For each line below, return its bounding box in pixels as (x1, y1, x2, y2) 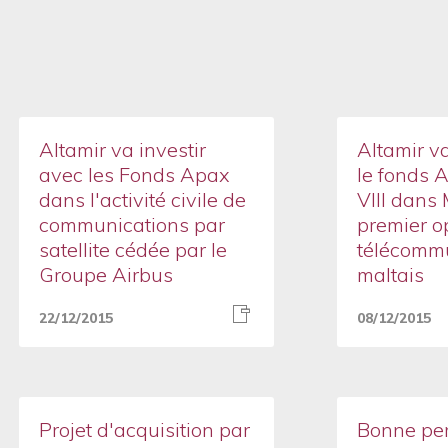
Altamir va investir (38, 137, 206, 162)
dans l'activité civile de (38, 187, 246, 212)
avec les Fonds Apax (38, 162, 230, 187)
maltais (356, 262, 424, 287)
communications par (38, 212, 225, 237)
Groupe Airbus (38, 262, 173, 287)
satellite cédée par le (38, 237, 227, 262)
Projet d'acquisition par (38, 417, 250, 442)
